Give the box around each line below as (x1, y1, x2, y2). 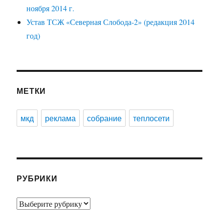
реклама (45, 112, 76, 124)
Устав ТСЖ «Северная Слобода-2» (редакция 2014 (26, 17, 195, 27)
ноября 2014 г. (26, 3, 75, 14)
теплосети (133, 112, 170, 124)
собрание (87, 112, 122, 124)
